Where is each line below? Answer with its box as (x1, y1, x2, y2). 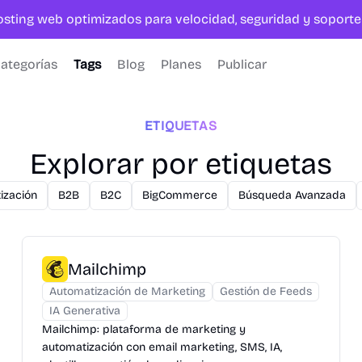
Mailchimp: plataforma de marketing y (41, 322, 246, 336)
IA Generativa (48, 304, 120, 318)
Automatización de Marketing (48, 284, 205, 298)
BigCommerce (142, 188, 217, 202)
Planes (161, 57, 201, 72)
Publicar (217, 57, 267, 72)
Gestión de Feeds (219, 284, 312, 298)
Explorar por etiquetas (30, 147, 332, 182)
